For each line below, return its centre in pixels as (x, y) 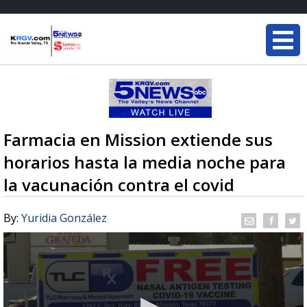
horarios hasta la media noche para (145, 162)
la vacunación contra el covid (119, 185)
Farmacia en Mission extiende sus (138, 139)
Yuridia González (64, 218)
